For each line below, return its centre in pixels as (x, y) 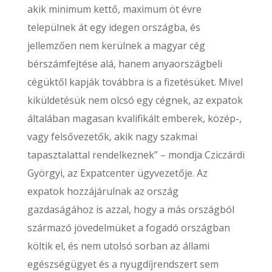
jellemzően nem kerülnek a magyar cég (116, 46)
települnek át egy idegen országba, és (114, 27)
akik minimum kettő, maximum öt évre (114, 9)
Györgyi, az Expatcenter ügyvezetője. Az (117, 173)
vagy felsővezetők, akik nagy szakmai (112, 137)
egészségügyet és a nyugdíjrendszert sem (123, 264)
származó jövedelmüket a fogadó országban (128, 228)
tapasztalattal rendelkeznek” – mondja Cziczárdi (136, 155)
